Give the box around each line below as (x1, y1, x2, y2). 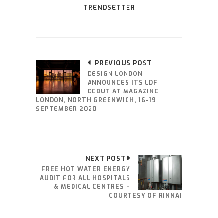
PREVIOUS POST (95, 59, 152, 68)
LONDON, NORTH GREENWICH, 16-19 (36, 96, 156, 105)
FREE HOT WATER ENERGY (41, 165, 130, 174)
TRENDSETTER (83, 3, 135, 12)
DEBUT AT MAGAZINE (88, 88, 159, 96)
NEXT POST (85, 154, 126, 163)
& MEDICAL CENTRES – (54, 183, 130, 191)
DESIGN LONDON (88, 70, 143, 78)
